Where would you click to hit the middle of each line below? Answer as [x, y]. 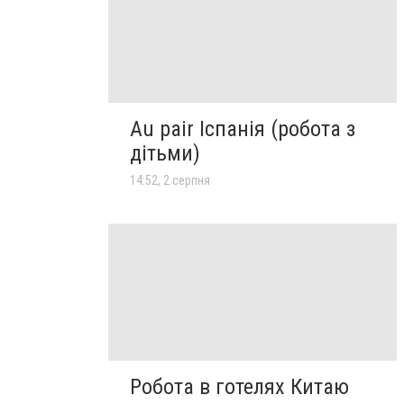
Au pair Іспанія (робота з [243, 129]
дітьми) [165, 153]
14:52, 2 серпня [170, 180]
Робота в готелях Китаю [239, 387]
